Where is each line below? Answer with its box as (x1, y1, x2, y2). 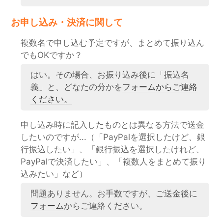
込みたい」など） (21, 168, 88, 179)
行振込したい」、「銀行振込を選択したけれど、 (21, 144, 205, 154)
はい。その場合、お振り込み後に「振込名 (30, 69, 190, 80)
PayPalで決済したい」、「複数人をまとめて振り (21, 156, 207, 166)
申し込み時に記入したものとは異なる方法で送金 (21, 119, 205, 130)
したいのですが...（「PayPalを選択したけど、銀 (21, 132, 206, 142)
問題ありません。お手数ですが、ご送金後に (30, 188, 198, 198)
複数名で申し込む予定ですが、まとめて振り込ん (21, 37, 205, 48)
